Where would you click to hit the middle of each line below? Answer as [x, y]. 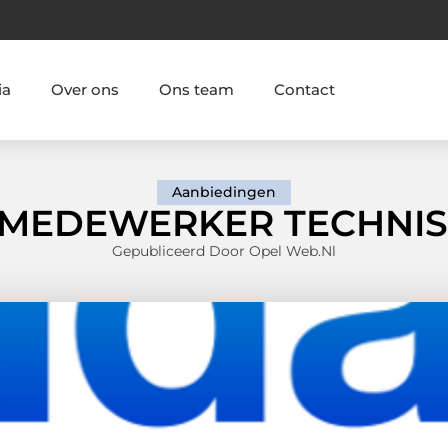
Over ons [84, 89]
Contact [304, 89]
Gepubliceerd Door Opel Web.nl [224, 251]
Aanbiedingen [224, 192]
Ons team [196, 89]
